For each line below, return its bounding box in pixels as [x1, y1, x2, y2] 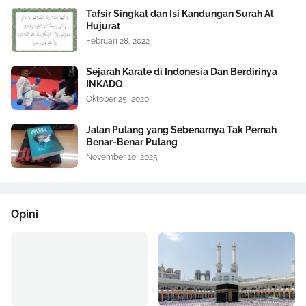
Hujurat [86, 20, 120, 32]
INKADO [86, 79, 123, 90]
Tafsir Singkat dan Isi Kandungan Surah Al [86, 8, 273, 20]
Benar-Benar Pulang [86, 137, 178, 148]
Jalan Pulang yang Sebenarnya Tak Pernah [86, 124, 277, 136]
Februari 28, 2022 [86, 36, 150, 46]
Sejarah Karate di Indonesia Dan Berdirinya [86, 66, 277, 78]
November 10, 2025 [86, 152, 158, 163]
